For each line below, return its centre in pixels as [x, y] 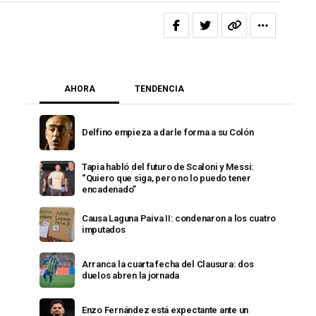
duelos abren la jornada [131, 275]
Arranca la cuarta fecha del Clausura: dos [168, 264]
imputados [104, 230]
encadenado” [109, 189]
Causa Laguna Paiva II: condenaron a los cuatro [179, 218]
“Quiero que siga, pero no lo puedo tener [166, 178]
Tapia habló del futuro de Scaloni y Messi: [168, 167]
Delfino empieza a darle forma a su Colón [168, 132]
